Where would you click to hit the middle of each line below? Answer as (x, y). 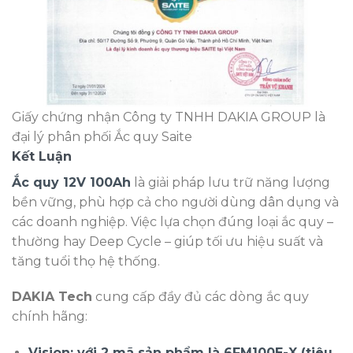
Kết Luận (42, 156)
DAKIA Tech (52, 297)
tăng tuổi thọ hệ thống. (86, 261)
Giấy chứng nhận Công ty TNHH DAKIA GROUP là (169, 117)
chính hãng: (50, 317)
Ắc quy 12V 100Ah (71, 182)
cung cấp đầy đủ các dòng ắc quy (201, 297)
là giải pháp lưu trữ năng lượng (230, 182)
